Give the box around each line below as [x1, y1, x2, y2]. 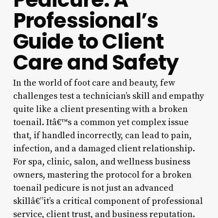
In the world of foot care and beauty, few [13, 77, 175, 89]
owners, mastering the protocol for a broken [13, 169, 192, 181]
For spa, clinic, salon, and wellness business [13, 156, 190, 167]
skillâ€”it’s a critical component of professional [13, 195, 203, 207]
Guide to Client [13, 27, 164, 56]
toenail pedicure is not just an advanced [13, 182, 173, 194]
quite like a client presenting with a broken [13, 103, 188, 115]
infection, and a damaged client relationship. [13, 143, 195, 154]
